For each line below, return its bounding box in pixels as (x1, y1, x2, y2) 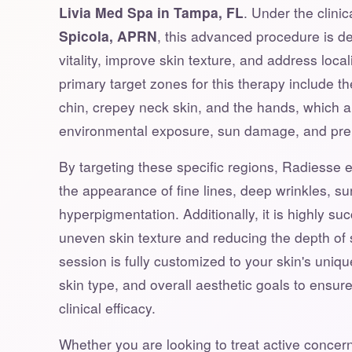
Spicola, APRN (58, 25, 157, 46)
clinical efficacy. (58, 297, 156, 317)
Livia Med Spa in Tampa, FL (58, 2, 244, 22)
